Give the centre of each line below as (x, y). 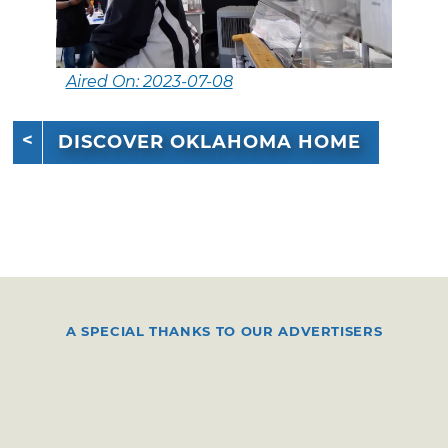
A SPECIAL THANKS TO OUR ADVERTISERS (224, 330)
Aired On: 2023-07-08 (149, 81)
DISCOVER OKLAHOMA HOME (210, 142)
